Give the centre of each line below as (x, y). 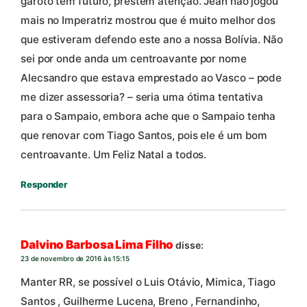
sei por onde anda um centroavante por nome (134, 58)
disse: (189, 245)
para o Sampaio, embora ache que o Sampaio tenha (148, 116)
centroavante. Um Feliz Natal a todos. (114, 154)
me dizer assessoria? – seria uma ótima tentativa (142, 97)
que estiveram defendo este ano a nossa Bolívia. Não (152, 39)
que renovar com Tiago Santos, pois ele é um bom (144, 135)
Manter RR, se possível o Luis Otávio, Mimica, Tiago (148, 282)
